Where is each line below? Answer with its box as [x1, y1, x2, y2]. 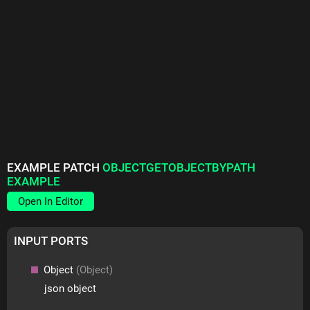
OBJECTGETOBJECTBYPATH [102, 161, 256, 175]
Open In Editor [18, 195, 84, 208]
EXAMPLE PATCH [7, 161, 103, 175]
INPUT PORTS [14, 234, 89, 248]
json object [44, 282, 97, 295]
